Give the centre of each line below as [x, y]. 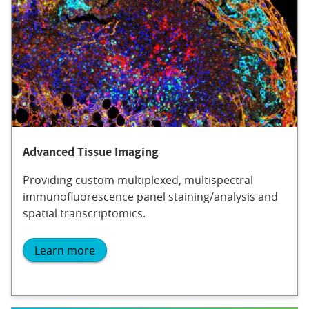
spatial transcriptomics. [84, 213]
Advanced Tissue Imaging [91, 152]
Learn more [65, 250]
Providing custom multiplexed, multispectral [138, 180]
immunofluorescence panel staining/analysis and [150, 197]
